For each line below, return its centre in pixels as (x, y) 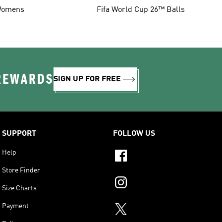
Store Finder (21, 170)
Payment (15, 206)
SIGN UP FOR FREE (87, 79)
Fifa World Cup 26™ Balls (140, 10)
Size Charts (19, 188)
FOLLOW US (134, 134)
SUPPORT (19, 134)
